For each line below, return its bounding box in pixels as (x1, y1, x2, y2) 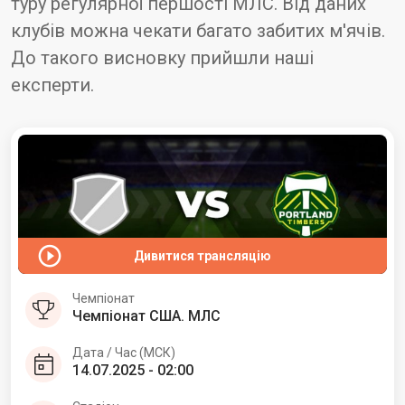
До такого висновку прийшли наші (11, 47, 314, 69)
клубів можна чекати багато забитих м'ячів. (11, 20, 385, 42)
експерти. (11, 74, 94, 96)
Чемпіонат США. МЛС (72, 306, 221, 325)
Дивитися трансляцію (134, 248, 271, 263)
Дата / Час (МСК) (72, 344, 175, 360)
